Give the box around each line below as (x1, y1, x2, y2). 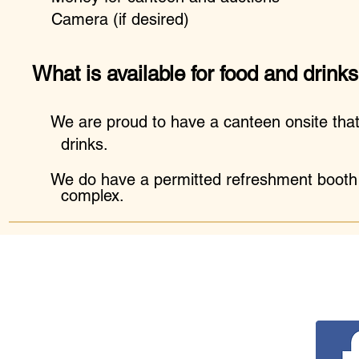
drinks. (32, 135, 113, 154)
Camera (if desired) (32, 10, 189, 29)
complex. (32, 186, 124, 205)
